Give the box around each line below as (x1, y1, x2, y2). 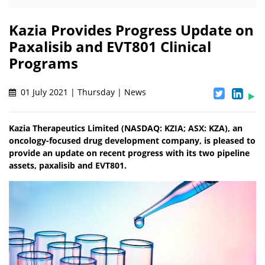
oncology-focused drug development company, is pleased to (9, 135, 256, 147)
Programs (9, 53, 78, 73)
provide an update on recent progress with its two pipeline (9, 147, 250, 159)
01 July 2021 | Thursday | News (18, 86, 146, 98)
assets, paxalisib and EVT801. (9, 160, 127, 172)
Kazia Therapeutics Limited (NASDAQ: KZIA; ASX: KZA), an (9, 122, 243, 134)
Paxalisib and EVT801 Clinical (9, 37, 211, 57)
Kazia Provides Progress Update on (9, 20, 254, 40)
